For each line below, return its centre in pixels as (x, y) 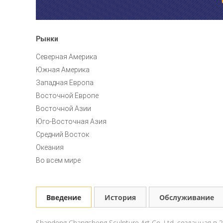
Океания (50, 147)
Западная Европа (65, 83)
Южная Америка (63, 70)
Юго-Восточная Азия (71, 121)
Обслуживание (187, 197)
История (120, 197)
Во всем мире (58, 160)
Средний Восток (63, 134)
